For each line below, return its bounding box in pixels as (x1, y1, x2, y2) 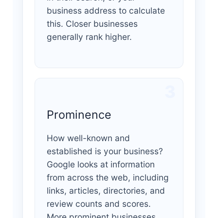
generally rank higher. (46, 32, 132, 42)
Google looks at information (46, 159, 155, 170)
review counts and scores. (46, 199, 151, 209)
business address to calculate (46, 5, 165, 16)
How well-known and (46, 133, 130, 144)
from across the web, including (46, 172, 169, 183)
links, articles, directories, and (46, 185, 165, 196)
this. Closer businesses (46, 18, 138, 29)
